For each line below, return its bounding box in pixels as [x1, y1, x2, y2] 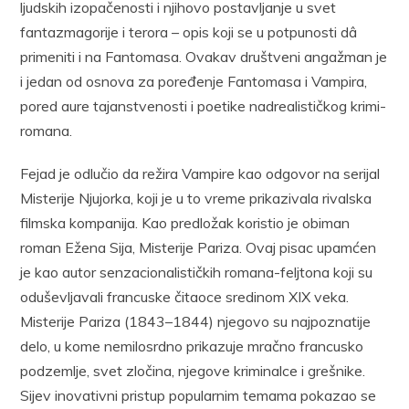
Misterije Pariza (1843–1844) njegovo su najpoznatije [20, 311, 372, 330]
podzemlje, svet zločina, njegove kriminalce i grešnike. [20, 361, 366, 380]
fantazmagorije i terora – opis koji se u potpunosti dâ [20, 22, 358, 41]
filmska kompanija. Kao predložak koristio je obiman [20, 213, 351, 232]
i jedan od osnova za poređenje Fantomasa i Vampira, [20, 71, 368, 90]
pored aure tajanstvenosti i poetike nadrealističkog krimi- [20, 96, 387, 115]
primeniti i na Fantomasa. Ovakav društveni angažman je [20, 47, 388, 66]
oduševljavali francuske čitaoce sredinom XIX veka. [20, 287, 350, 306]
